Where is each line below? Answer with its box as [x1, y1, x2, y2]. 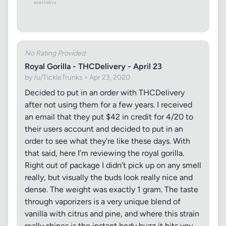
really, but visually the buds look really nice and [25, 173, 193, 182]
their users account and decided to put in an [25, 124, 183, 134]
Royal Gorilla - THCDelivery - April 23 [25, 62, 162, 71]
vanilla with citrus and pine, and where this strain [25, 209, 199, 218]
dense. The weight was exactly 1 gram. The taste [25, 185, 198, 194]
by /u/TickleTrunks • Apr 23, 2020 [25, 73, 130, 82]
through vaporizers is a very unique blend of [25, 197, 181, 206]
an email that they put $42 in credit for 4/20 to [25, 112, 193, 122]
